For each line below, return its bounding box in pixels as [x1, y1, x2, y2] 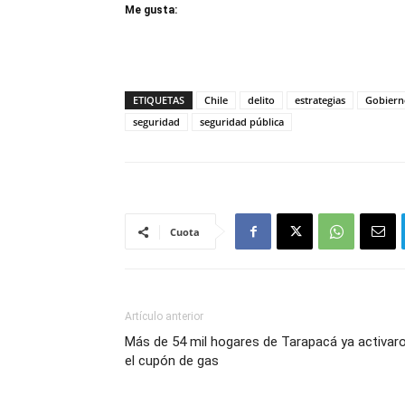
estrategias [295, 93, 345, 107]
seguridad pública [200, 115, 284, 128]
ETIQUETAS [133, 93, 184, 107]
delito [248, 93, 275, 107]
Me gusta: [125, 4, 177, 16]
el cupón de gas [125, 353, 219, 369]
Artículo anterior [125, 310, 203, 323]
